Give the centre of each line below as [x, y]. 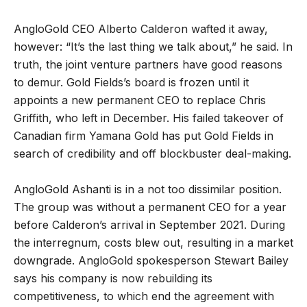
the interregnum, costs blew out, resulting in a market [153, 242]
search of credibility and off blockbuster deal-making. [152, 153]
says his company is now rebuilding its [113, 278]
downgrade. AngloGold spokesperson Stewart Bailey [151, 260]
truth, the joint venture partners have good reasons [148, 64]
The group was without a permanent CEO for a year [150, 207]
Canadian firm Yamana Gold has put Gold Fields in [144, 135]
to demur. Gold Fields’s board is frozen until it [131, 82]
